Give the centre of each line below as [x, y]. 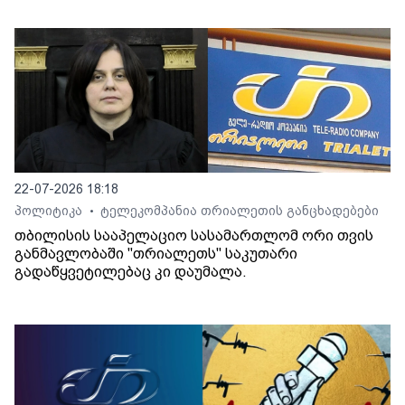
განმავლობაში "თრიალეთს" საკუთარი [156, 253]
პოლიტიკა [50, 210]
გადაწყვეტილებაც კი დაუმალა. [131, 271]
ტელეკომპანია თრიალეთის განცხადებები [240, 210]
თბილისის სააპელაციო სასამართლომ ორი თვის [194, 235]
